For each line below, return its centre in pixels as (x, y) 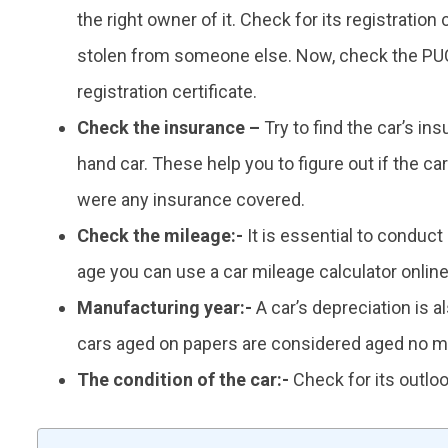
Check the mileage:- (160, 236)
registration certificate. (167, 92)
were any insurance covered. (191, 200)
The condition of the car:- (183, 380)
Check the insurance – (168, 128)
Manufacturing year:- (164, 308)
